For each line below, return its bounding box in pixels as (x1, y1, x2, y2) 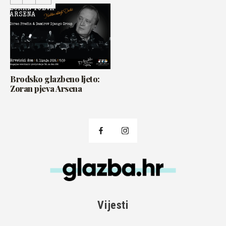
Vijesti (97, 199, 129, 212)
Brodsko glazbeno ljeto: (10, 73, 100, 85)
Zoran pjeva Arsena (10, 83, 82, 94)
